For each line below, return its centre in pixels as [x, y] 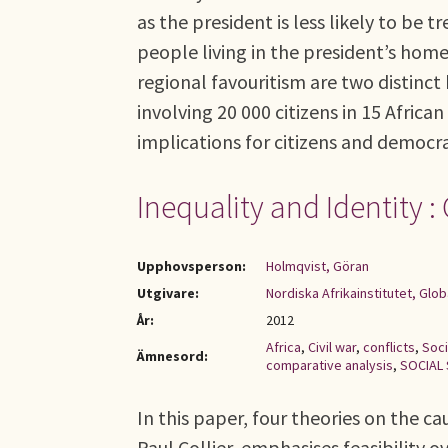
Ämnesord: [172, 356]
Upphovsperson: [191, 266]
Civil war [332, 347]
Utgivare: [168, 293]
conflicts [389, 347]
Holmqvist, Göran [317, 266]
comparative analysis [329, 365]
